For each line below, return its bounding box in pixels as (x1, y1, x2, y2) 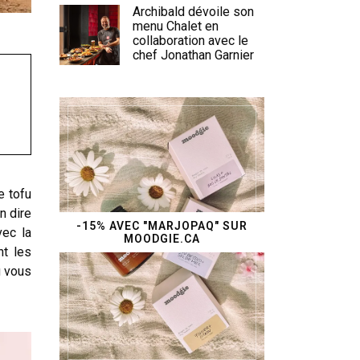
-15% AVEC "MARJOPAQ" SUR (76, 219, 247, 232)
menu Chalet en (133, 18, 219, 34)
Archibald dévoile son (133, 4, 254, 19)
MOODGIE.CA (124, 232, 200, 245)
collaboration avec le (133, 33, 248, 48)
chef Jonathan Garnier (133, 47, 254, 63)
